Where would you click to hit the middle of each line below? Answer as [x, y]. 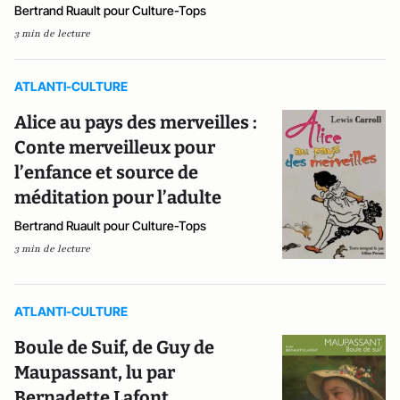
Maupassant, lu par [95, 373]
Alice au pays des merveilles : [136, 122]
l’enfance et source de [106, 172]
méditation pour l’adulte [118, 197]
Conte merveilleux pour [115, 147]
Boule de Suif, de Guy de [114, 348]
